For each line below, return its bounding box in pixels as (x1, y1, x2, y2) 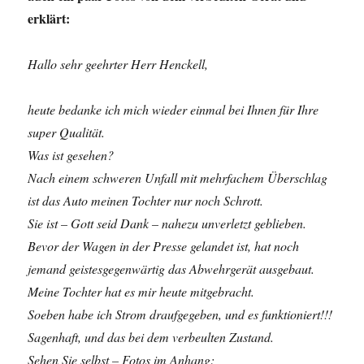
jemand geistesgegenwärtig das (28, 260, 190, 277)
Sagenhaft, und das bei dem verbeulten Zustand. (28, 328, 275, 345)
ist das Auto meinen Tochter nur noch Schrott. (28, 192, 264, 209)
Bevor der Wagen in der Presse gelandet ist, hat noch (28, 237, 300, 254)
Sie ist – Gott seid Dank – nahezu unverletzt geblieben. (28, 214, 307, 232)
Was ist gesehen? (28, 146, 115, 163)
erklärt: (28, 9, 71, 28)
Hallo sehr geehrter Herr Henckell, (28, 55, 209, 72)
